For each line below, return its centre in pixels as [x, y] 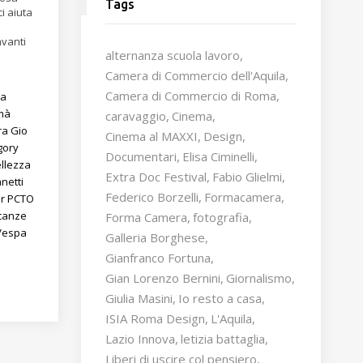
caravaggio [135, 116]
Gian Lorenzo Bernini [162, 278]
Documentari [141, 156]
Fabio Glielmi [247, 177]
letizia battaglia [222, 339]
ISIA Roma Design [155, 318]
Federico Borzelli [152, 197]
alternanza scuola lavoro [172, 55]
